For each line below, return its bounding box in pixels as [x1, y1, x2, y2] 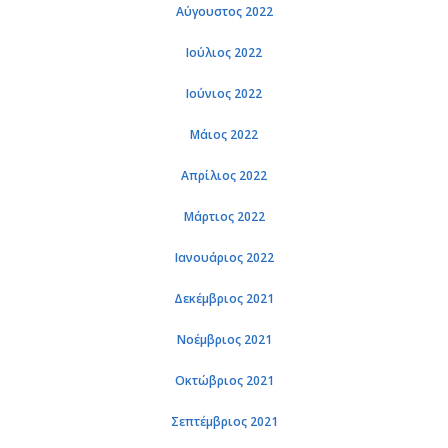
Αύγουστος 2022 [175, 3, 273, 20]
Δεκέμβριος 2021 [174, 290, 274, 307]
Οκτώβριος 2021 [174, 372, 274, 389]
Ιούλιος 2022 [186, 44, 262, 61]
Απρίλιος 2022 [181, 167, 267, 184]
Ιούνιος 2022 [186, 85, 262, 102]
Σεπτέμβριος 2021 [170, 413, 278, 430]
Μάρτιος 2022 [183, 208, 265, 225]
